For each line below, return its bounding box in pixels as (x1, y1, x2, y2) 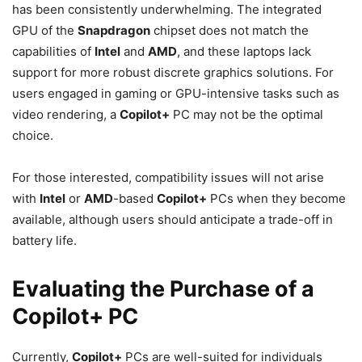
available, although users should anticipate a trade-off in (12, 212, 333, 228)
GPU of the (12, 23, 78, 39)
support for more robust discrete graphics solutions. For (12, 65, 334, 81)
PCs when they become (207, 191, 346, 207)
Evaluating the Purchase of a (12, 276, 314, 303)
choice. (12, 128, 53, 144)
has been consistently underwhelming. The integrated (12, 2, 322, 18)
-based (113, 191, 157, 207)
